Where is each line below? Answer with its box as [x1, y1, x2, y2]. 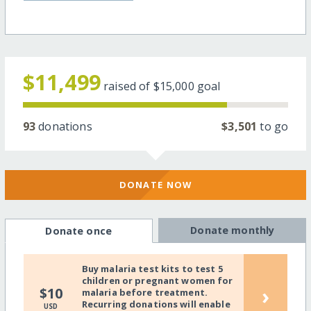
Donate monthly [190, 223, 275, 237]
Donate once [45, 224, 112, 237]
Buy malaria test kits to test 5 [81, 262, 223, 275]
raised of [103, 78, 153, 94]
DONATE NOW [119, 178, 192, 192]
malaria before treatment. [81, 285, 208, 299]
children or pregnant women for [81, 274, 233, 287]
